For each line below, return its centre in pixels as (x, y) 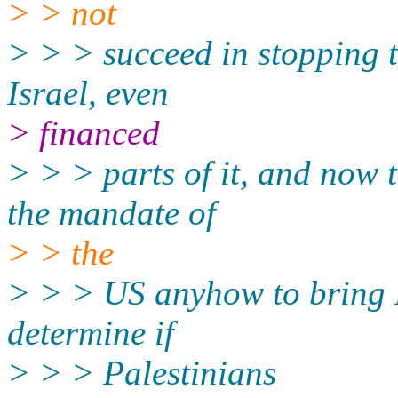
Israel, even (88, 92)
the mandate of (111, 212)
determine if (91, 332)
